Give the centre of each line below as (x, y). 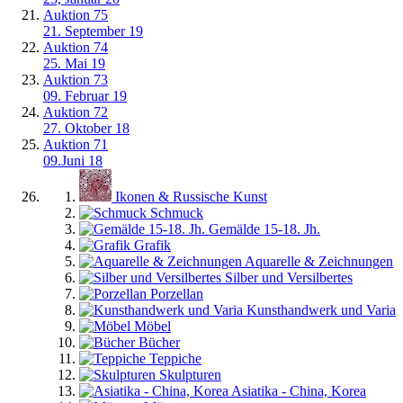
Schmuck (177, 213)
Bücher (159, 342)
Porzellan (177, 294)
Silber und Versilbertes (289, 278)
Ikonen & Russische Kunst (191, 197)
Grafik (152, 245)
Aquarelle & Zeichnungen (319, 261)
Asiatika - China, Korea (299, 391)
